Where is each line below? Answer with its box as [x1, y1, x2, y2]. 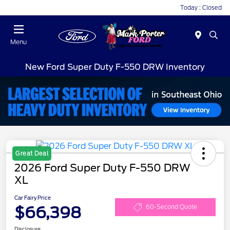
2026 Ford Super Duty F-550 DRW [14, 161, 190, 174]
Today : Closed [180, 4, 222, 11]
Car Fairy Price [14, 194, 51, 201]
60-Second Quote [146, 203, 197, 211]
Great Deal [15, 149, 48, 157]
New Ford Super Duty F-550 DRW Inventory [25, 62, 205, 72]
